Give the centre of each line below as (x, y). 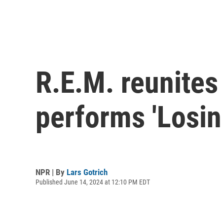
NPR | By (51, 172)
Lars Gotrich (87, 172)
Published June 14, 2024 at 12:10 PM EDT (93, 182)
